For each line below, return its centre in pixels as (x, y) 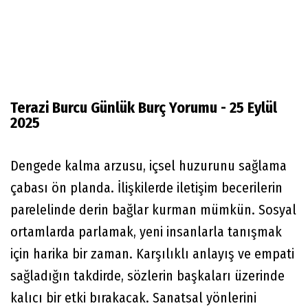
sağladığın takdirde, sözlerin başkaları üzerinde (147, 276)
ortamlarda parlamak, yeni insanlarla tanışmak (146, 232)
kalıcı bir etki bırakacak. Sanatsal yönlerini (133, 298)
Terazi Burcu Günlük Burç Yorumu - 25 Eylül (144, 108)
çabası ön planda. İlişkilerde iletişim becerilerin (146, 188)
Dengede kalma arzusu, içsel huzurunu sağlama (148, 166)
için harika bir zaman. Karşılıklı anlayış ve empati (152, 254)
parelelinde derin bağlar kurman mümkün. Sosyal (153, 210)
